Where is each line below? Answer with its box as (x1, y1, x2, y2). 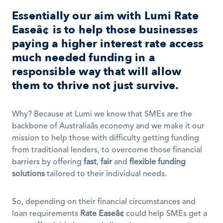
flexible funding (129, 158, 186, 166)
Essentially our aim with (12, 8, 144, 23)
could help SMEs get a (124, 210, 207, 218)
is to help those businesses (49, 22, 198, 37)
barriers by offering (12, 158, 84, 166)
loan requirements (12, 210, 80, 218)
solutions (12, 170, 45, 178)
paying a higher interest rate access (12, 36, 204, 51)
